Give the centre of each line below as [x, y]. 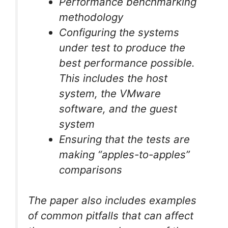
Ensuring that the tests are [125, 139]
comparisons [91, 169]
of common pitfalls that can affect [111, 216]
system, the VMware [110, 93]
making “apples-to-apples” [125, 154]
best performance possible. [127, 63]
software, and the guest [118, 108]
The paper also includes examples [112, 201]
